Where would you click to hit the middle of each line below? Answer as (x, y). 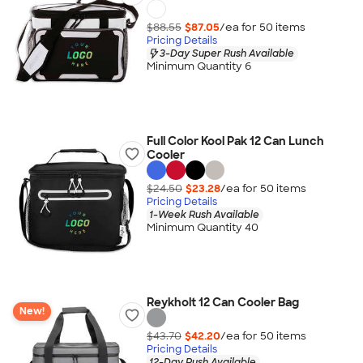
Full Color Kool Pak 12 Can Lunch (235, 141)
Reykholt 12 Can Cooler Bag (222, 302)
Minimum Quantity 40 (202, 228)
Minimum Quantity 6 (199, 66)
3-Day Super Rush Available (226, 53)
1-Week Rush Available (204, 214)
